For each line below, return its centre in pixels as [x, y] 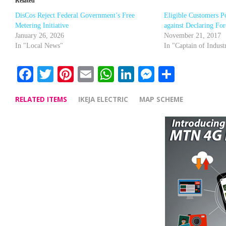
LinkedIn [166, 74]
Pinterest [104, 74]
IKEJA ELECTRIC [103, 99]
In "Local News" [39, 45]
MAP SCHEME [161, 99]
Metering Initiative [42, 25]
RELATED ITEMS [41, 99]
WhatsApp [151, 74]
